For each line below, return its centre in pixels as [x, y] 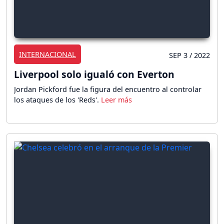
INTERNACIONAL [47, 54]
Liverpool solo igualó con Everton [94, 74]
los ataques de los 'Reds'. [57, 100]
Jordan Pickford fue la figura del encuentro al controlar [108, 89]
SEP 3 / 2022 [189, 55]
